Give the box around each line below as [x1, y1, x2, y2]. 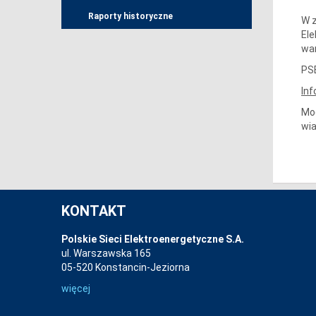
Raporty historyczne [88, 11, 173, 22]
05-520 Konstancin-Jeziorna [61, 262, 190, 273]
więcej [61, 283, 90, 294]
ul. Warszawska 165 [61, 248, 151, 259]
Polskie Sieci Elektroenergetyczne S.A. [61, 233, 244, 245]
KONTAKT [61, 202, 126, 219]
